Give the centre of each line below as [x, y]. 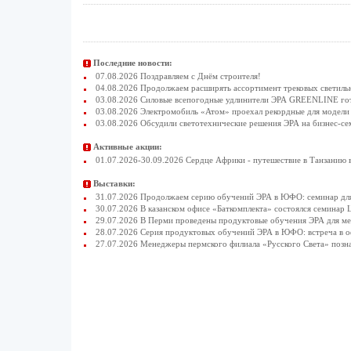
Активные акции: [127, 147]
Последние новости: [132, 63]
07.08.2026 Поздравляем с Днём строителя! [177, 76]
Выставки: [114, 183]
